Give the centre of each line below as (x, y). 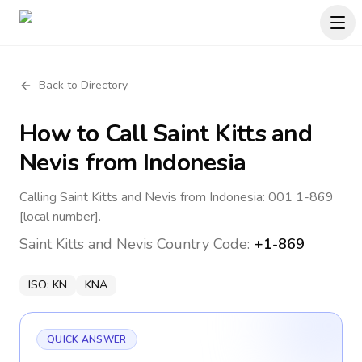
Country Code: (203, 244)
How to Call (86, 134)
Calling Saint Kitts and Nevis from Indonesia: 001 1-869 (177, 197)
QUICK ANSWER (87, 339)
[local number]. (60, 217)
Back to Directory (83, 85)
